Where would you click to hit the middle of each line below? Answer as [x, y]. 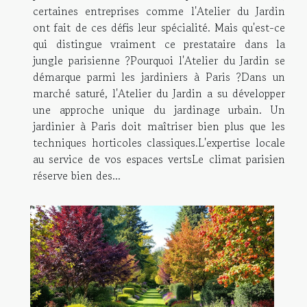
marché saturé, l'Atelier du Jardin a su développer [159, 93]
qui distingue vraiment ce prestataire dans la [159, 44]
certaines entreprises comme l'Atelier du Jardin [159, 11]
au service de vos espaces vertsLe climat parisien [159, 159]
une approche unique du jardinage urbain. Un [159, 109]
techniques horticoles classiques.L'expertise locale [159, 142]
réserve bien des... [77, 175]
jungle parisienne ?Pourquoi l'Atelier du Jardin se [159, 60]
